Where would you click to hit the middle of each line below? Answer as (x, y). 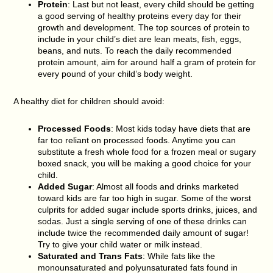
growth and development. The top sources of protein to (144, 27)
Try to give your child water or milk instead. (120, 244)
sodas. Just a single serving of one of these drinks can (143, 221)
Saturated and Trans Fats (90, 256)
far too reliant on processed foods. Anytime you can (137, 140)
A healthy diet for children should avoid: (89, 101)
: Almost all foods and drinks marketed (166, 186)
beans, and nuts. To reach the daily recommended (135, 50)
